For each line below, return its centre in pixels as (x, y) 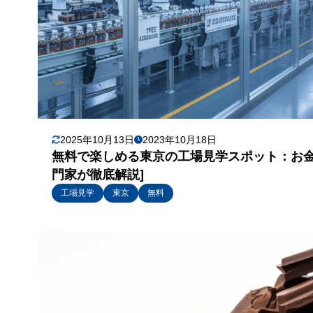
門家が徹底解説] (97, 175)
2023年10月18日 (179, 140)
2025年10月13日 (97, 140)
